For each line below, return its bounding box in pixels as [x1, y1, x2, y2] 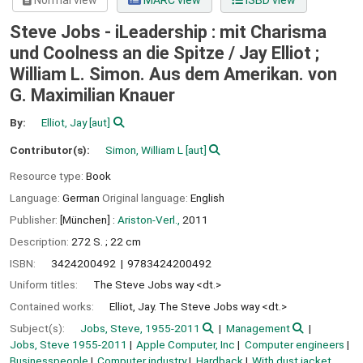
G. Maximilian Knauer [10, 85, 175, 106]
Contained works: [10, 300, 96, 314]
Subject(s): [10, 321, 67, 335]
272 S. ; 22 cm [71, 234, 141, 248]
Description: [10, 234, 71, 248]
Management [225, 321, 290, 335]
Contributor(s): [10, 143, 92, 156]
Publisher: [10, 212, 60, 226]
